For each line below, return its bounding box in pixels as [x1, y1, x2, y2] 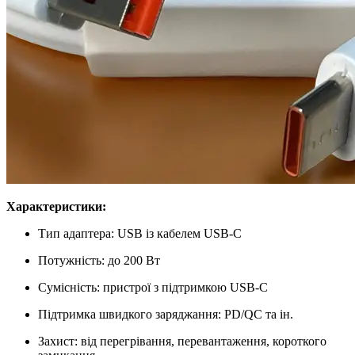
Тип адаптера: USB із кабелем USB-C [38, 226, 242, 240]
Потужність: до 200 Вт [38, 253, 160, 267]
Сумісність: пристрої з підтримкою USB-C [38, 280, 268, 294]
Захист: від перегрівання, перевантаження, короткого [38, 334, 326, 348]
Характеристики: [6, 199, 106, 213]
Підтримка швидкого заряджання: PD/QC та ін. [38, 307, 293, 321]
